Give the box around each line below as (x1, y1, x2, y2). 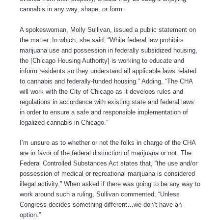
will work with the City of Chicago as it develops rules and (20, 87, 183, 95)
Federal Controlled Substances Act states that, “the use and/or (20, 160, 197, 167)
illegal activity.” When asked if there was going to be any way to (20, 180, 200, 188)
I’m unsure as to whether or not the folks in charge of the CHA (20, 139, 195, 147)
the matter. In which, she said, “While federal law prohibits (20, 36, 184, 44)
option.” (20, 211, 41, 219)
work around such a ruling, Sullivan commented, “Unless (20, 191, 180, 198)
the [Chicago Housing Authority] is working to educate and (20, 56, 184, 64)
